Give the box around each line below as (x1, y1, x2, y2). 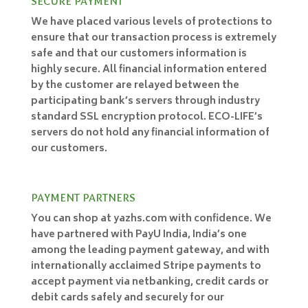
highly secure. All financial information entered (30, 60, 267, 78)
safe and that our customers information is (30, 45, 247, 63)
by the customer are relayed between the (30, 76, 239, 94)
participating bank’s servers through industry (30, 92, 260, 110)
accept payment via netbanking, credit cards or (30, 273, 269, 291)
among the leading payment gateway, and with (30, 241, 269, 259)
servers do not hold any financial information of (30, 124, 269, 142)
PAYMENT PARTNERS (30, 190, 135, 204)
